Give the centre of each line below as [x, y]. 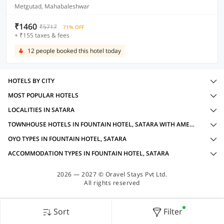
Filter [173, 211]
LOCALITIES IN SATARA [41, 110]
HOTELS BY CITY [31, 81]
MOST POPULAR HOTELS [43, 95]
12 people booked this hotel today [74, 51]
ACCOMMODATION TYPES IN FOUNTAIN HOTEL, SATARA [88, 153]
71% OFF [73, 27]
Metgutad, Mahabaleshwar [52, 6]
